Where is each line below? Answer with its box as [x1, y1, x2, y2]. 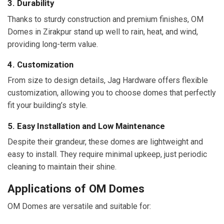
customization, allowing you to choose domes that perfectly [7, 88, 216, 98]
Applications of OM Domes [7, 182, 144, 195]
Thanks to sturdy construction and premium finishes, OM [7, 14, 203, 24]
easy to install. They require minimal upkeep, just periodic [7, 149, 207, 159]
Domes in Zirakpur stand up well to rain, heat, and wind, [7, 26, 198, 36]
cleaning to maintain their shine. [7, 161, 116, 171]
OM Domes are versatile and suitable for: [7, 201, 151, 211]
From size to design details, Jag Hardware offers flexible [7, 75, 208, 85]
